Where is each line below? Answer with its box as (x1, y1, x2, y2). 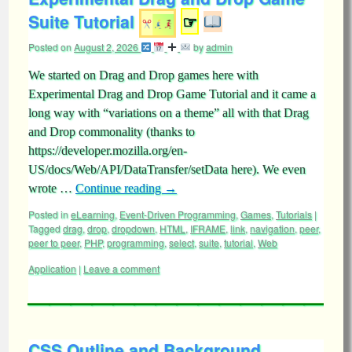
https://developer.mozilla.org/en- (28, 144, 187, 157)
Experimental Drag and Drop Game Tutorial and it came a (28, 87, 316, 101)
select (169, 236, 194, 249)
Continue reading (75, 181, 164, 195)
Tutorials (276, 207, 312, 221)
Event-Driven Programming (119, 207, 236, 221)
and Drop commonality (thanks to (28, 125, 195, 138)
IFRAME (190, 222, 225, 235)
